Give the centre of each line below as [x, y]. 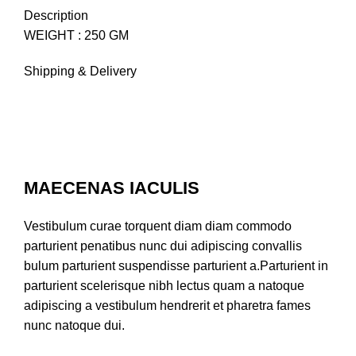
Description [56, 16]
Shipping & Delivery [80, 72]
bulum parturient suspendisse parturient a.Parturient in [176, 266]
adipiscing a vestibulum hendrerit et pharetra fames [167, 306]
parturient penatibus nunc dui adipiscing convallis [163, 246]
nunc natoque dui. [74, 326]
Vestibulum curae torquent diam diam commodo [158, 226]
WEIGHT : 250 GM [76, 36]
